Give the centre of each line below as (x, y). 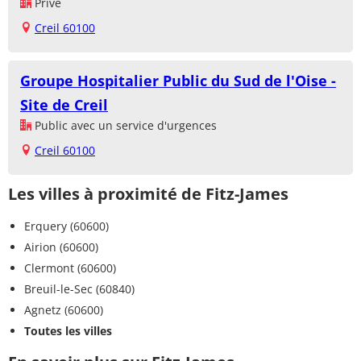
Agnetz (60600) (64, 310)
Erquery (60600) (66, 226)
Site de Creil (64, 105)
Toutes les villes (68, 331)
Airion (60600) (61, 247)
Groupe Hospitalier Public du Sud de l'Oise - (178, 81)
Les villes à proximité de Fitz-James (148, 194)
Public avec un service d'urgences (124, 126)
